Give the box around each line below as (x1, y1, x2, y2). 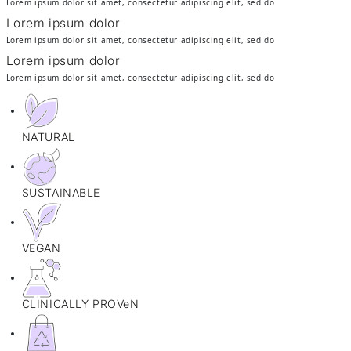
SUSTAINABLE (21, 185, 101, 199)
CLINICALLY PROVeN (21, 296, 139, 310)
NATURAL (21, 129, 75, 143)
